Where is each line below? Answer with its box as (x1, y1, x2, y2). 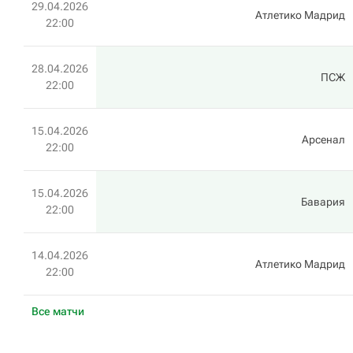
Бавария (301, 195, 345, 208)
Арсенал (302, 133, 345, 146)
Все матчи (32, 305, 84, 318)
